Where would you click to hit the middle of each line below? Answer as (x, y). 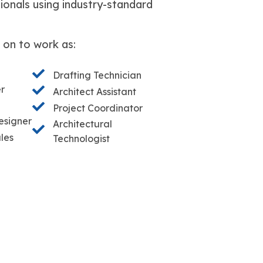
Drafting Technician (97, 75)
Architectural (82, 124)
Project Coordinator (97, 108)
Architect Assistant (94, 92)
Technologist (81, 138)
